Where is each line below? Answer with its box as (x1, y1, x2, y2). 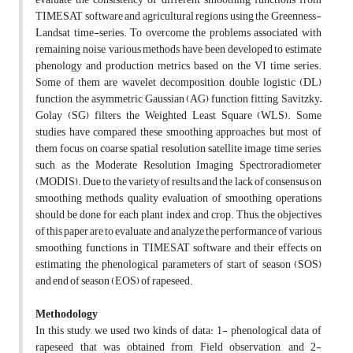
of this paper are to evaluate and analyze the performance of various (35, 221, 321, 243)
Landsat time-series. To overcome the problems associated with (35, 22, 321, 44)
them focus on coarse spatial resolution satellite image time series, (35, 138, 321, 160)
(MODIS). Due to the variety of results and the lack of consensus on (35, 171, 321, 193)
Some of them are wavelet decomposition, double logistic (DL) (35, 72, 321, 94)
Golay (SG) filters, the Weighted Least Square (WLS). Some (35, 105, 321, 127)
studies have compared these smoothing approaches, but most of (35, 121, 321, 143)
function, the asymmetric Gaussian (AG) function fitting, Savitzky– (35, 88, 321, 110)
